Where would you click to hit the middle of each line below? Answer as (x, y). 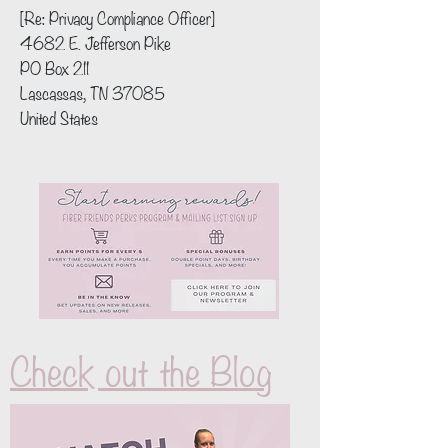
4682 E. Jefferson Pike (97, 42)
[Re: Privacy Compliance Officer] (119, 17)
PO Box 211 (54, 67)
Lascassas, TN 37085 (92, 92)
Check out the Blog (141, 368)
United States (59, 117)
